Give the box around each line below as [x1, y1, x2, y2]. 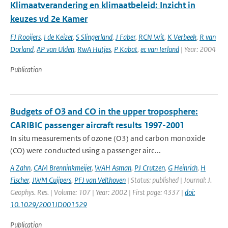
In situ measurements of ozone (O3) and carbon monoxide [10, 133, 206, 143]
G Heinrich [168, 163, 197, 173]
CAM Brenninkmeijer [34, 163, 92, 173]
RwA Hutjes [77, 44, 111, 54]
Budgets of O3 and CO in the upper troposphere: [10, 106, 198, 117]
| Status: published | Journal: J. [126, 175, 212, 185]
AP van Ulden [37, 44, 74, 54]
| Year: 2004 [179, 44, 216, 54]
